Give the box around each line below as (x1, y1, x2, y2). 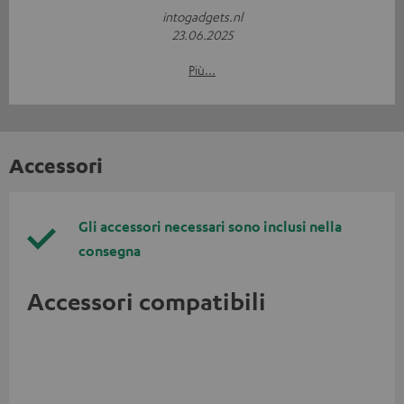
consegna (78, 242, 141, 261)
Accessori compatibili (27, 287, 266, 317)
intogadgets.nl (161, 8, 243, 25)
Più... (188, 61, 216, 78)
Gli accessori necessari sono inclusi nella (78, 217, 342, 236)
